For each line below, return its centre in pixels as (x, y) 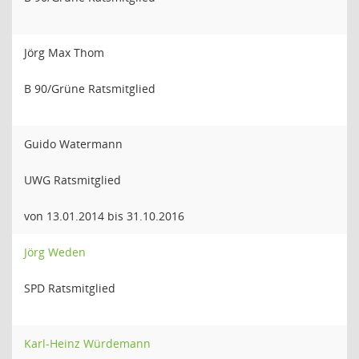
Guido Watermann (73, 144)
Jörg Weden (55, 252)
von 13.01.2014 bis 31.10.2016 (104, 216)
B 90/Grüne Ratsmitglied (90, 89)
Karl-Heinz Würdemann (87, 343)
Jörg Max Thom (64, 52)
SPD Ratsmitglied (70, 288)
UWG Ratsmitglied (73, 180)
